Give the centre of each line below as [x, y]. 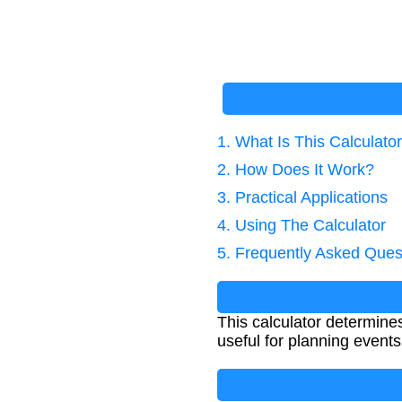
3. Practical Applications [302, 197]
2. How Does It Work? [296, 169]
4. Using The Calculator [301, 225]
